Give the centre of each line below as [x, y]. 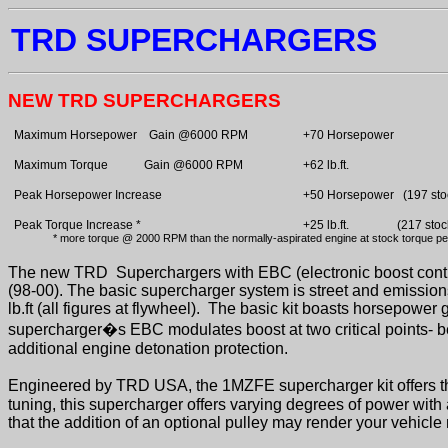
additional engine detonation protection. [150, 348]
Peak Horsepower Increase [88, 195]
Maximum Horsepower [75, 135]
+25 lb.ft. [326, 225]
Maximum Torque [61, 165]
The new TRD [58, 272]
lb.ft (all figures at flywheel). [104, 308]
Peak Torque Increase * [77, 225]
